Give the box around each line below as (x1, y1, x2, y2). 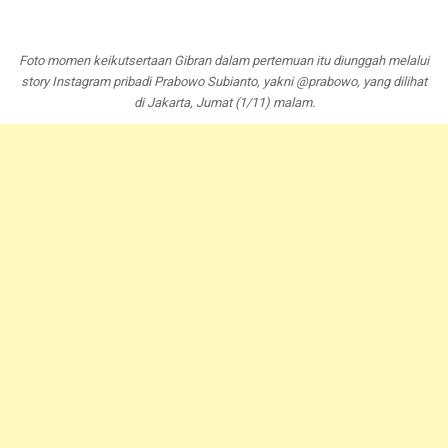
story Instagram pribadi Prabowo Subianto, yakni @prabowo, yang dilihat (21, 74, 427, 90)
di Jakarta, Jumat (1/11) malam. (133, 95, 315, 111)
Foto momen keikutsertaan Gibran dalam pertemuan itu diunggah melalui (19, 53, 429, 69)
